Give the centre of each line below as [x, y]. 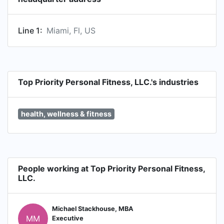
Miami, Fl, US [71, 30]
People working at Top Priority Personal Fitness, [111, 168]
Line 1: [30, 30]
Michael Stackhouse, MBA [93, 209]
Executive [68, 218]
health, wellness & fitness [66, 114]
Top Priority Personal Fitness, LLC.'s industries [108, 82]
